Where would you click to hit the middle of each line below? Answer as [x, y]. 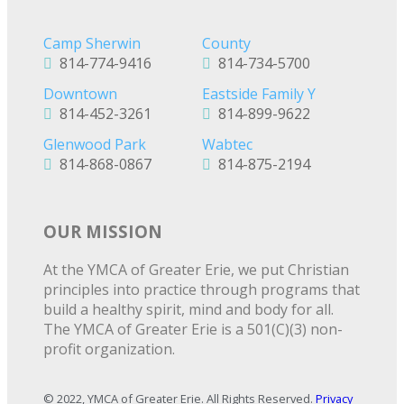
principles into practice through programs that [202, 289]
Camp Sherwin [92, 44]
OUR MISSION [103, 231]
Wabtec [227, 145]
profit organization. [109, 349]
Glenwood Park [95, 145]
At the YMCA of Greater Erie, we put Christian [196, 269]
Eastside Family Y [259, 94]
